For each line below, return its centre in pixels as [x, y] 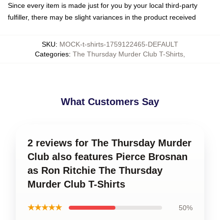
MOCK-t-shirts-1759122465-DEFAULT [119, 44]
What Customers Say [110, 102]
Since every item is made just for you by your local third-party [103, 5]
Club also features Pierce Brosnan [108, 157]
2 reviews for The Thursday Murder [110, 143]
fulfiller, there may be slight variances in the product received [102, 17]
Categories [52, 54]
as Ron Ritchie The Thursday [95, 170]
